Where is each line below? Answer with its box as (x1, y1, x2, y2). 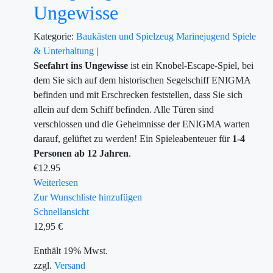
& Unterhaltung (34, 46, 96, 56)
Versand (54, 260, 85, 271)
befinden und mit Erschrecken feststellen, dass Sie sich (34, 90, 243, 100)
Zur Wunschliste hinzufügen (34, 192, 142, 202)
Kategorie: (34, 31, 74, 41)
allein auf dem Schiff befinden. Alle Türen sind (34, 104, 214, 115)
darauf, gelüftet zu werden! (34, 133, 137, 144)
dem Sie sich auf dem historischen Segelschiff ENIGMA (34, 75, 250, 85)
